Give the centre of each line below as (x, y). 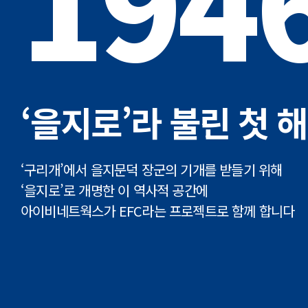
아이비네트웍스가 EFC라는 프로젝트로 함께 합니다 (158, 211)
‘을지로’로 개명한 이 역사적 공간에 (114, 190)
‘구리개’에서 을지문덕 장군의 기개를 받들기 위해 (152, 169)
